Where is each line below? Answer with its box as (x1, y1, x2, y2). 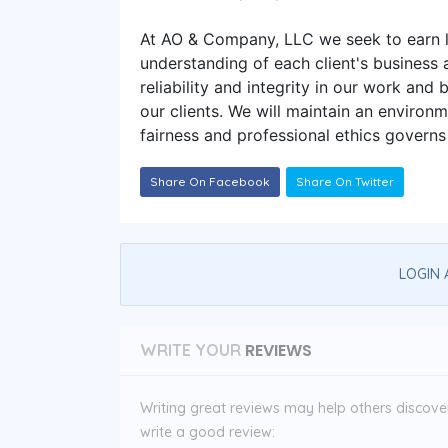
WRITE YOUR (140, 339, 241, 360)
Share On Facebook (150, 173, 270, 189)
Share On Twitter (296, 173, 394, 189)
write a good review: (140, 422, 275, 441)
